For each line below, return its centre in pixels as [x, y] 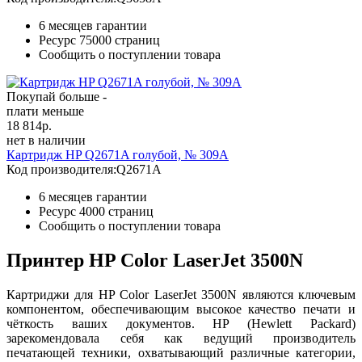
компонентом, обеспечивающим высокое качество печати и [181, 309]
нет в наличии [46, 140]
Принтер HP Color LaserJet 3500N [155, 260]
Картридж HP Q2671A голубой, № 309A [118, 154]
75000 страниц [120, 40]
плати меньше [45, 111]
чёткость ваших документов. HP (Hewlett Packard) [181, 323]
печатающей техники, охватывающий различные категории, [181, 352]
